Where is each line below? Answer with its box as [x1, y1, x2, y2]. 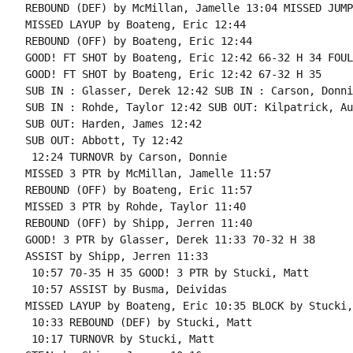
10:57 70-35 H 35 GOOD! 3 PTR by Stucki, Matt [24, 266, 309, 279]
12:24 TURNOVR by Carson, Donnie [24, 150, 227, 163]
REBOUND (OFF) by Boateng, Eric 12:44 [24, 35, 252, 47]
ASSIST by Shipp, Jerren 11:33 [24, 250, 208, 262]
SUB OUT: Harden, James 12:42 [24, 117, 202, 130]
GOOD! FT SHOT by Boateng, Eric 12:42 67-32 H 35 [24, 68, 321, 80]
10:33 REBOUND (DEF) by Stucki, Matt [24, 316, 252, 329]
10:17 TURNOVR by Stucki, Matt [24, 333, 214, 345]
